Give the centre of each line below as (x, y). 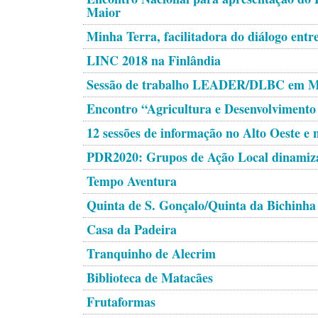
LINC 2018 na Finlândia (154, 60)
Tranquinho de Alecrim (151, 253)
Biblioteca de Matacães (150, 278)
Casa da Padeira (132, 229)
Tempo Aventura (132, 181)
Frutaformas (121, 302)
